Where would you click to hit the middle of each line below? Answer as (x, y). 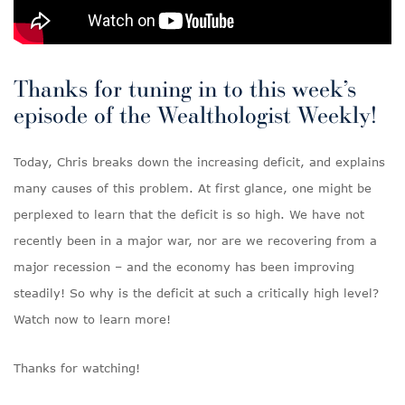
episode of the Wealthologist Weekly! (195, 114)
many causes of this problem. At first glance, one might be (193, 188)
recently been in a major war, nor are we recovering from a (195, 240)
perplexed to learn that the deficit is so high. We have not (189, 214)
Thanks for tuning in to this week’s (185, 88)
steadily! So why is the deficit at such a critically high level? (196, 293)
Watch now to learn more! (92, 319)
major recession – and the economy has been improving (184, 267)
